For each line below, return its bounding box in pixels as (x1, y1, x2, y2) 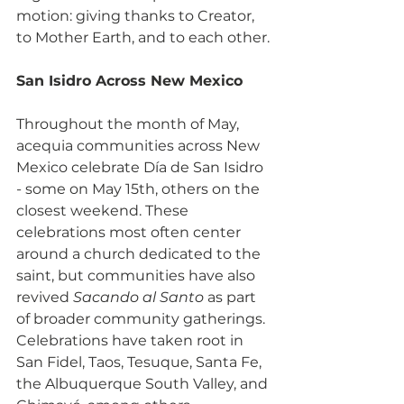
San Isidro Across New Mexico (16, 71, 243, 89)
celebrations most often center (16, 223, 244, 241)
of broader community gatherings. (16, 309, 269, 327)
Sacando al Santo (73, 288, 204, 306)
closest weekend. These (16, 201, 192, 219)
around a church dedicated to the (16, 244, 264, 262)
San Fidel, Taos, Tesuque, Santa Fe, (16, 353, 265, 371)
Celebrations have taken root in (16, 331, 247, 349)
